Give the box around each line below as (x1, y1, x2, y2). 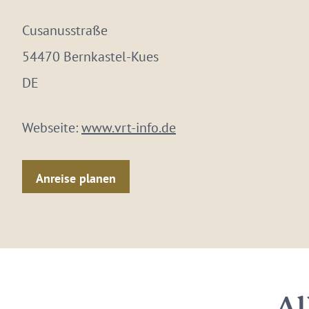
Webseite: (22, 119, 81, 137)
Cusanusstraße (22, 21, 108, 39)
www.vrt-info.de (81, 119, 176, 137)
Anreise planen (36, 170, 116, 186)
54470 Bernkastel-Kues (22, 48, 159, 66)
